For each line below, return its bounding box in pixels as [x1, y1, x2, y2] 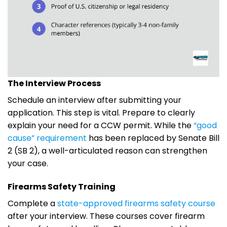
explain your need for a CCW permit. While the [8, 119, 194, 131]
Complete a [8, 197, 57, 209]
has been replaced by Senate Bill [87, 132, 219, 144]
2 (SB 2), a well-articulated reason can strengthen [8, 144, 207, 157]
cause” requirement [8, 132, 87, 144]
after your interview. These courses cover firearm [8, 210, 205, 222]
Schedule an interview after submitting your [8, 94, 181, 106]
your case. [8, 157, 48, 169]
